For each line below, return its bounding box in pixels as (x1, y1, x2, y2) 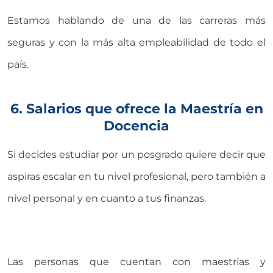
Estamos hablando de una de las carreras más (7, 14, 266, 26)
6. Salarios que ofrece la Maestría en (10, 99, 263, 117)
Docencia (104, 116, 169, 134)
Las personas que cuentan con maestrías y (7, 255, 266, 268)
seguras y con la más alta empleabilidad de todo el (7, 36, 266, 48)
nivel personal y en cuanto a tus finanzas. (7, 192, 206, 204)
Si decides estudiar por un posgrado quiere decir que (7, 148, 266, 160)
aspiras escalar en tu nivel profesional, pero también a (7, 170, 266, 182)
